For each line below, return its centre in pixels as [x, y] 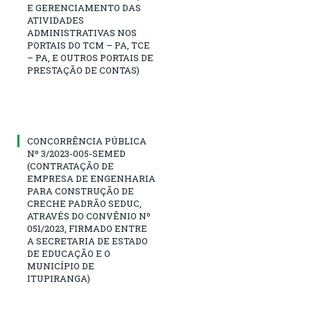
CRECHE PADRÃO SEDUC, [84, 203]
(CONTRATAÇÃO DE [70, 166]
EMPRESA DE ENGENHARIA [91, 178]
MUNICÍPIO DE [61, 266]
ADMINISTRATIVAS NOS [82, 32]
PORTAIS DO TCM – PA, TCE [89, 45]
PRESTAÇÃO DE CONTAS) [83, 70]
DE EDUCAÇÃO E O [69, 253]
